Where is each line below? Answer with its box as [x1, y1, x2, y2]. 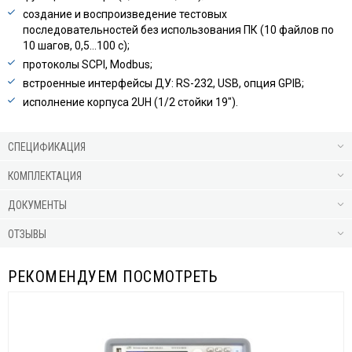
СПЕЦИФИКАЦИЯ [8, 141, 86, 154]
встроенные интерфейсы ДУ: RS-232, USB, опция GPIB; [23, 77, 304, 90]
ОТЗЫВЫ [8, 228, 46, 241]
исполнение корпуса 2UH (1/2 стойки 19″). [23, 96, 238, 109]
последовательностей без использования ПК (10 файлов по [23, 24, 334, 37]
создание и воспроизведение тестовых [23, 8, 227, 21]
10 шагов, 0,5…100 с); [23, 39, 130, 53]
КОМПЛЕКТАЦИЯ [8, 170, 82, 183]
